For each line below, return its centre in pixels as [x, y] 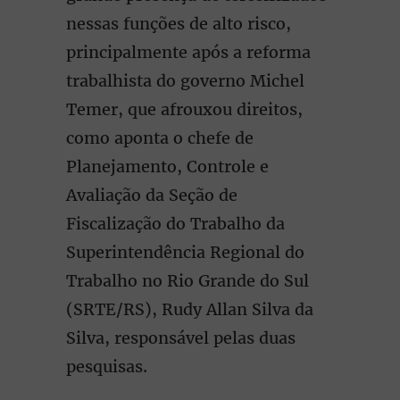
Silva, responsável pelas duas [181, 338]
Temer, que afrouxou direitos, [184, 109]
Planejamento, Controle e [167, 167]
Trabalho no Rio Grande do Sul [187, 281]
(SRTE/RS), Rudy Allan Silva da [190, 309]
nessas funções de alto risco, [179, 24]
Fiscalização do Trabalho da [175, 224]
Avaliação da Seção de [152, 195]
